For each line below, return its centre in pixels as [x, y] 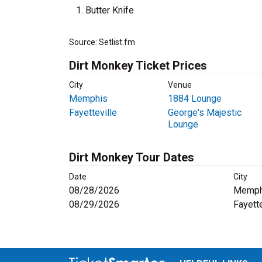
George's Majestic [204, 113]
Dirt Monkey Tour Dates [132, 157]
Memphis [88, 99]
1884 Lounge [194, 99]
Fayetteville [93, 113]
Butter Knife [110, 10]
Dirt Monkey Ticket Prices [138, 65]
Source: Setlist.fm [102, 42]
